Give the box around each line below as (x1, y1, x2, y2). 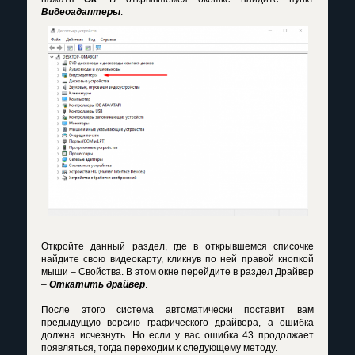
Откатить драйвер (49, 279, 145, 291)
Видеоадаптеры (41, 6, 120, 18)
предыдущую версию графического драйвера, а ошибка (41, 317, 314, 329)
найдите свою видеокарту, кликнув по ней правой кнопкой (41, 254, 314, 265)
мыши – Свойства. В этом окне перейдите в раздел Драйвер (41, 266, 314, 278)
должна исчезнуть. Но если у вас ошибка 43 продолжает (41, 330, 314, 342)
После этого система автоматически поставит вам (41, 304, 314, 316)
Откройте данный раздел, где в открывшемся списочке (41, 241, 314, 253)
